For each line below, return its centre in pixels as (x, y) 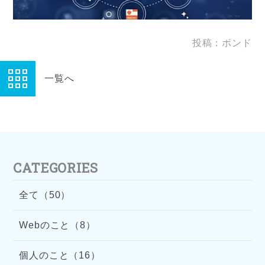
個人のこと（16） (60, 256)
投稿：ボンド (222, 43)
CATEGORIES (56, 168)
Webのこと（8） (57, 225)
